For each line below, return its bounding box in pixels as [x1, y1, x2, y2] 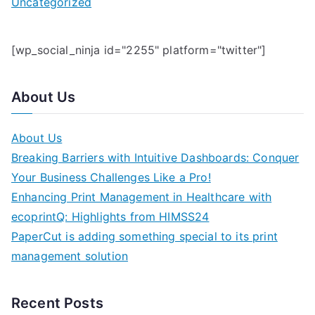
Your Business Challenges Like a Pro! [11, 170, 211, 184]
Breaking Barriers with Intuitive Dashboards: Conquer [11, 150, 300, 165]
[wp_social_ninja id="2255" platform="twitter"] [11, 43, 266, 57]
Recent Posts [11, 295, 103, 311]
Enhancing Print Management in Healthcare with [11, 190, 272, 204]
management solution [11, 249, 129, 263]
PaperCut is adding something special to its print [11, 229, 278, 243]
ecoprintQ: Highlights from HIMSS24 [11, 210, 210, 224]
